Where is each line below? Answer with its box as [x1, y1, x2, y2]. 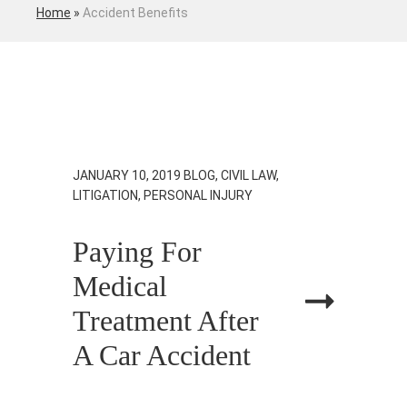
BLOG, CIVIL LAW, [184, 167, 279, 183]
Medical [73, 269, 167, 303]
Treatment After [73, 303, 259, 337]
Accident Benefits [83, 5, 188, 20]
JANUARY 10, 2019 [73, 167, 181, 183]
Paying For [73, 234, 202, 268]
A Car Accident [73, 338, 251, 372]
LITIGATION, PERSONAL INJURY [73, 187, 253, 203]
